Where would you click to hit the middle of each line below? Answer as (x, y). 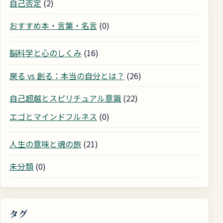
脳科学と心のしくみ (46, 53)
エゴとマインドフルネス (53, 116)
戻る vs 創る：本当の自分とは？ (67, 75)
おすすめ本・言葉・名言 (53, 26)
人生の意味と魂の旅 (45, 144)
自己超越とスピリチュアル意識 (65, 98)
